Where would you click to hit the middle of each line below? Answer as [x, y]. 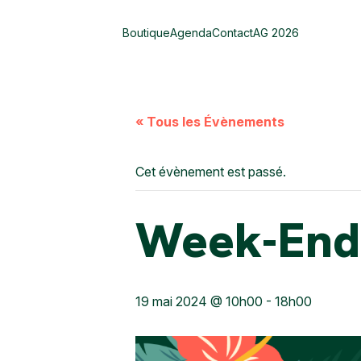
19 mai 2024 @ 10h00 [199, 301]
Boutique [146, 33]
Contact [232, 33]
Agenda [191, 33]
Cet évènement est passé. [211, 172]
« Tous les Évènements [210, 122]
